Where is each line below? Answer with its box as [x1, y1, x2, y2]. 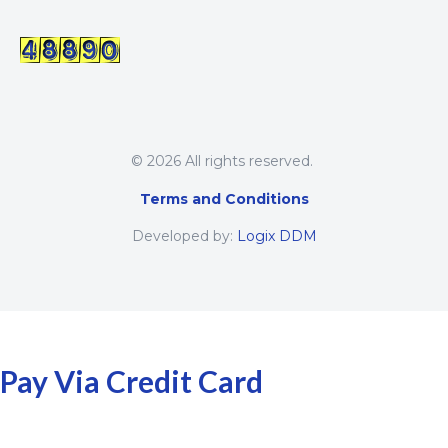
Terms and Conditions [139, 189, 309, 208]
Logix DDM [236, 226, 317, 245]
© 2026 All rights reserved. [131, 152, 317, 171]
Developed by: [131, 226, 237, 245]
